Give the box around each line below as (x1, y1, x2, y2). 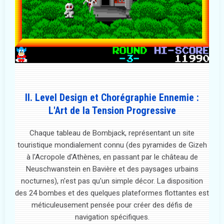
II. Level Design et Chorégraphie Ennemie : (25, 91, 199, 103)
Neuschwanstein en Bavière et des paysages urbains (25, 164, 198, 173)
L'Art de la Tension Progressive (48, 104, 176, 116)
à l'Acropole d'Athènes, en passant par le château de (26, 152, 198, 161)
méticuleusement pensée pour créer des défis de (31, 200, 192, 209)
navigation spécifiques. (74, 212, 149, 221)
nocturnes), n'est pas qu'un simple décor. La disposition (21, 176, 203, 185)
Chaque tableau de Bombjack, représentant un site (29, 128, 194, 137)
